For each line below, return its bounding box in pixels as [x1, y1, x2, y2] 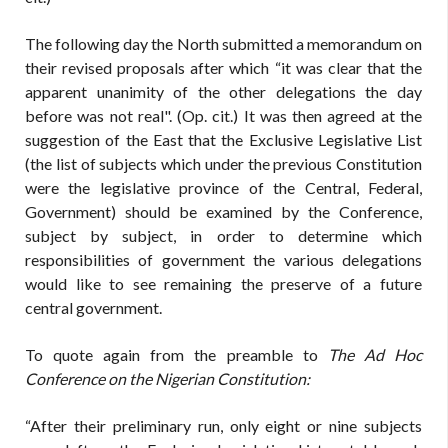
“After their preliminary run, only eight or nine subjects [25, 416, 422, 435]
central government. [25, 298, 162, 317]
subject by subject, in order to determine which [25, 226, 422, 245]
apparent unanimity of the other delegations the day [25, 82, 422, 101]
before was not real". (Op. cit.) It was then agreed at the [25, 106, 422, 125]
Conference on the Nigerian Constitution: [25, 369, 310, 388]
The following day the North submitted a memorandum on [25, 34, 422, 53]
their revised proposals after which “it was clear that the [25, 58, 422, 77]
